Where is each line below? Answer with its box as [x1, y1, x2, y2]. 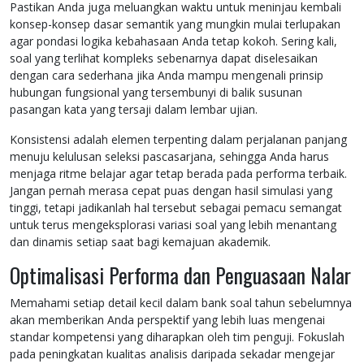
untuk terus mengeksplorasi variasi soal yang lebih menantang [10, 217, 336, 233]
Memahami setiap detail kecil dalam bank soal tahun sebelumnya [10, 295, 352, 311]
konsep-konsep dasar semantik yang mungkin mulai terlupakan [10, 16, 340, 32]
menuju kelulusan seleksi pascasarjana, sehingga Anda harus [10, 149, 329, 165]
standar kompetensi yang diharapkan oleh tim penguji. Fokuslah [10, 329, 344, 345]
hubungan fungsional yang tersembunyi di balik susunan [10, 84, 302, 101]
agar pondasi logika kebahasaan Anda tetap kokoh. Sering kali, [10, 33, 337, 50]
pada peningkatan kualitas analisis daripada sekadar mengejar [10, 346, 335, 362]
